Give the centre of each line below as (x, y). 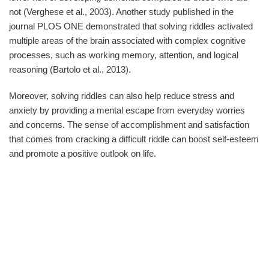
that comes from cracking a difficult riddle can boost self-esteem (134, 139)
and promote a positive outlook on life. (83, 154)
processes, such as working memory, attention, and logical (124, 55)
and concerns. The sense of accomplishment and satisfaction (129, 125)
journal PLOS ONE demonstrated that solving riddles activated (131, 26)
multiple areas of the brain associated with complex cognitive (127, 41)
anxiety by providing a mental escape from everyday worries (127, 110)
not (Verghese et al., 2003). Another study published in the (121, 12)
